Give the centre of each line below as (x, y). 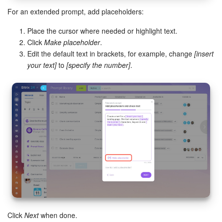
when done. (58, 215)
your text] (42, 65)
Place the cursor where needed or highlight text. (102, 30)
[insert (204, 53)
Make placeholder (72, 42)
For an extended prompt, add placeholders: (76, 11)
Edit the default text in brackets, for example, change (111, 53)
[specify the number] (98, 65)
